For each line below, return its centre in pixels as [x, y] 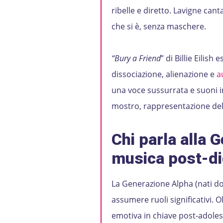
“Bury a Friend [136, 58]
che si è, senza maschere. [159, 26]
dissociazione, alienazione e [164, 74]
